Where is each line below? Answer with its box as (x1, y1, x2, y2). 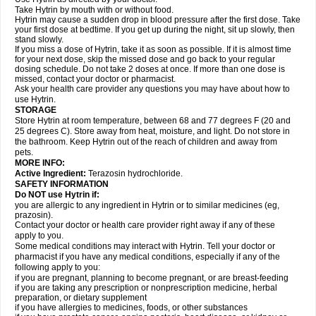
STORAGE (15, 105, 56, 115)
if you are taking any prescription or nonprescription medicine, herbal (15, 283, 277, 293)
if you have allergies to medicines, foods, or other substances (15, 303, 248, 312)
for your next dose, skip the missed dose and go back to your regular (15, 54, 275, 64)
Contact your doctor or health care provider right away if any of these (15, 220, 275, 230)
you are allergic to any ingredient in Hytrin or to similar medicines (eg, (15, 200, 279, 210)
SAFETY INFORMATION (15, 179, 109, 189)
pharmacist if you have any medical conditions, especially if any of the (15, 252, 280, 262)
